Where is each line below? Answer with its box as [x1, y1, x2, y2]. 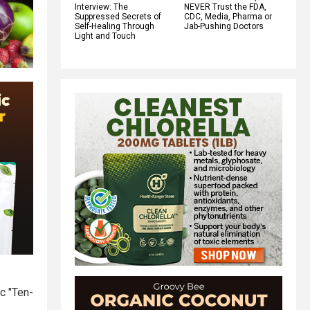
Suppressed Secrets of [75, 11, 161, 21]
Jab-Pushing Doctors [184, 21, 264, 31]
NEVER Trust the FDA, [184, 1, 266, 12]
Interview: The [75, 1, 128, 12]
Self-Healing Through [75, 21, 154, 31]
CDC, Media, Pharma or [184, 11, 272, 21]
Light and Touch [75, 30, 136, 41]
